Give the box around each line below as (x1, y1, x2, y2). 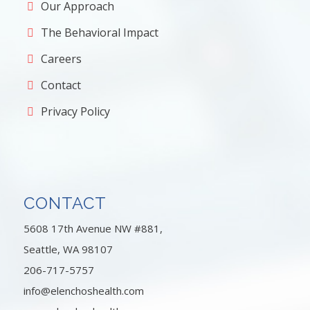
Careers (41, 51, 82, 66)
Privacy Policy (41, 103, 111, 119)
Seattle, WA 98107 (23, 242, 113, 256)
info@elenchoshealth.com (23, 284, 144, 298)
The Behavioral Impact (41, 24, 159, 40)
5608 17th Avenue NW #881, (23, 221, 163, 235)
